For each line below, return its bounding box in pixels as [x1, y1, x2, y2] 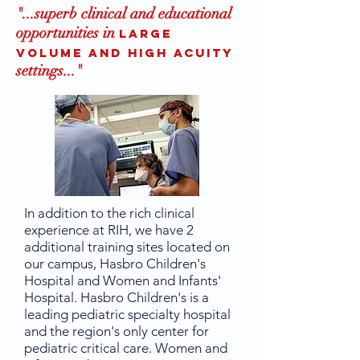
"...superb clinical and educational [16, 4, 231, 23]
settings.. [16, 61, 72, 80]
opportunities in [16, 23, 119, 43]
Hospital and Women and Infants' [24, 272, 221, 288]
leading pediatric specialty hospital [24, 306, 231, 322]
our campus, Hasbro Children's [24, 256, 206, 272]
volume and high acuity [16, 45, 234, 60]
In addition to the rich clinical [24, 205, 194, 221]
